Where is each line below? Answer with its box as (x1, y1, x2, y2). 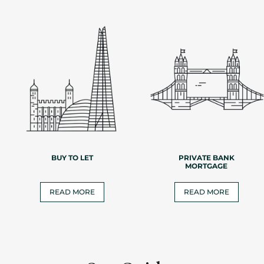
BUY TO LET (51, 153, 93, 162)
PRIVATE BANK (178, 153, 235, 162)
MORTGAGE (185, 161, 227, 170)
